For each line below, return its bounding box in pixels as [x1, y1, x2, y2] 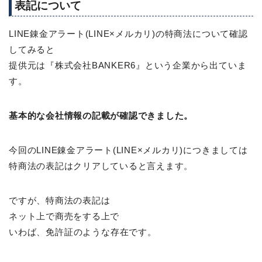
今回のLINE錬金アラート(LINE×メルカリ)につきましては [9, 144, 248, 155]
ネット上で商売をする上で [9, 211, 120, 221]
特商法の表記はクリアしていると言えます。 [9, 160, 194, 171]
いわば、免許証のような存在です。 [9, 226, 157, 237]
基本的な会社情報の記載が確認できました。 [9, 110, 194, 120]
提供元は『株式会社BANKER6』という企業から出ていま [9, 60, 247, 70]
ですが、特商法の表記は [9, 195, 111, 205]
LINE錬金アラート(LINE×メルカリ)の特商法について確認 [9, 28, 248, 39]
